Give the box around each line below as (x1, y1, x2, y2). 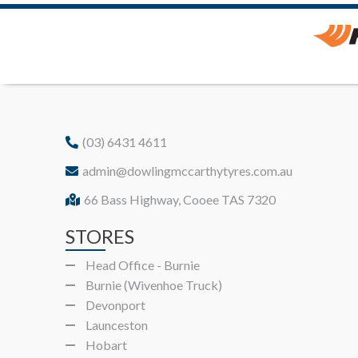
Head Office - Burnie (86, 257, 201, 272)
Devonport (86, 296, 146, 312)
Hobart (86, 336, 128, 352)
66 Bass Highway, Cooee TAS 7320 (84, 191, 276, 207)
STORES (66, 224, 135, 248)
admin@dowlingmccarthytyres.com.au (82, 162, 293, 178)
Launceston (86, 316, 149, 332)
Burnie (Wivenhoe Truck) (86, 276, 223, 292)
